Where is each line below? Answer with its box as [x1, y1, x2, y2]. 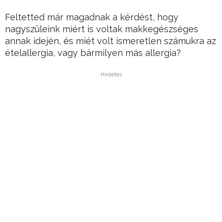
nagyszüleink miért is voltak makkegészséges [5, 24, 198, 35]
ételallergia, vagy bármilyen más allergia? [5, 48, 181, 58]
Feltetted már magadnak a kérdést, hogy [5, 12, 178, 23]
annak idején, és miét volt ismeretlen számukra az [5, 36, 216, 47]
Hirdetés [100, 71, 122, 78]
